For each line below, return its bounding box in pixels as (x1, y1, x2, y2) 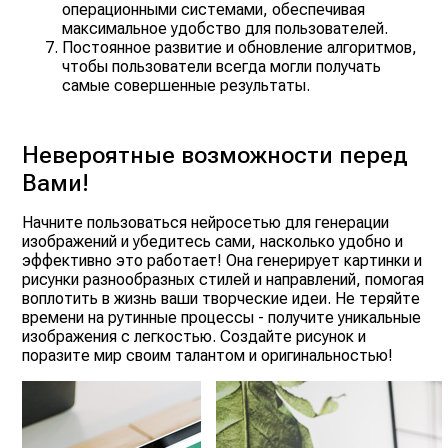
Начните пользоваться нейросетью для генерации (22, 213, 390, 232)
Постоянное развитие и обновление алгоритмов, (62, 38, 418, 57)
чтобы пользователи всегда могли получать (62, 57, 382, 76)
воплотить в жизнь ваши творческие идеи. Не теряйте (22, 289, 421, 308)
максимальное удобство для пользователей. (62, 19, 389, 38)
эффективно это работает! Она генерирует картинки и (22, 251, 423, 270)
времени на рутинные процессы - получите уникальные (22, 308, 422, 327)
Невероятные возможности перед (22, 141, 409, 169)
